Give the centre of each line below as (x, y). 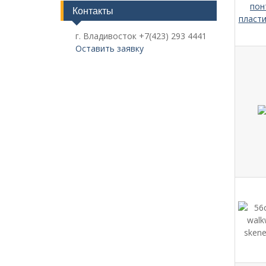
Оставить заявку (110, 48)
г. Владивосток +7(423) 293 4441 (141, 36)
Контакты (93, 10)
